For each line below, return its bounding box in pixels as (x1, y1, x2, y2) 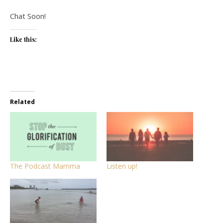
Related (10, 98, 35, 106)
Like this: (10, 35, 37, 43)
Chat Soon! (10, 11, 46, 21)
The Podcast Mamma (10, 161, 80, 171)
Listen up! (107, 161, 137, 171)
